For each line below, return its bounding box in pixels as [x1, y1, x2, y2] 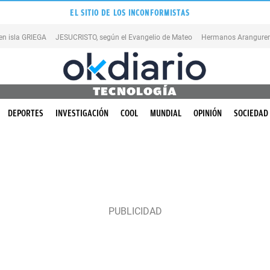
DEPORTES [8, 108, 43, 119]
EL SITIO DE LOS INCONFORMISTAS [70, 8, 190, 17]
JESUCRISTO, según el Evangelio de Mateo [55, 33, 192, 42]
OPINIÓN [193, 108, 222, 119]
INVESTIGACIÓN [55, 108, 108, 119]
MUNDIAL [150, 108, 181, 119]
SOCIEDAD [234, 108, 268, 119]
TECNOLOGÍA [93, 84, 177, 98]
